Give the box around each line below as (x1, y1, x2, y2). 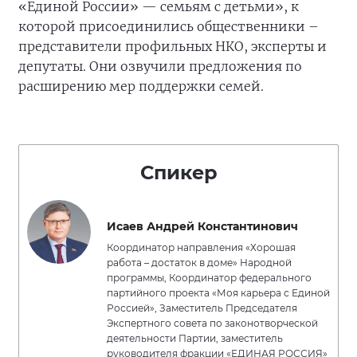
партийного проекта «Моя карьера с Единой (107, 287, 330, 300)
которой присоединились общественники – (18, 18, 319, 35)
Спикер (139, 161, 218, 185)
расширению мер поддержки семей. (18, 78, 264, 95)
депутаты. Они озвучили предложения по (18, 58, 302, 75)
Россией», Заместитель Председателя (107, 302, 297, 315)
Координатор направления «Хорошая (107, 241, 296, 254)
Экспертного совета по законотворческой (107, 317, 318, 330)
